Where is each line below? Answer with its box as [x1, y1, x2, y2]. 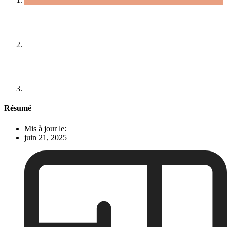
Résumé [4, 104, 31, 113]
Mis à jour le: [24, 124, 66, 133]
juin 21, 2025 [24, 133, 67, 142]
